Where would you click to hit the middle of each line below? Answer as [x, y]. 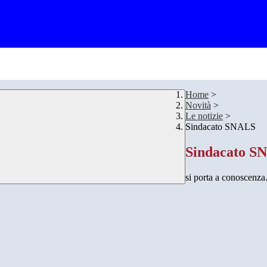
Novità [198, 105]
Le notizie [204, 116]
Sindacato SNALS [221, 127]
